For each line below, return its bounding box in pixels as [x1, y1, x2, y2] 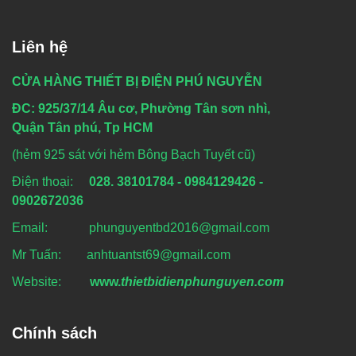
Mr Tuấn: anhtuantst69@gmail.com [12, 247, 230, 261]
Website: [12, 274, 87, 288]
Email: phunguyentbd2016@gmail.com [12, 220, 269, 234]
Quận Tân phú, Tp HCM [12, 120, 153, 134]
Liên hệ [12, 37, 68, 56]
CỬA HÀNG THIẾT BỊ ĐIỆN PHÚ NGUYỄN [12, 74, 262, 88]
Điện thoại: [12, 174, 89, 188]
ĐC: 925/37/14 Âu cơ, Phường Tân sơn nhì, [12, 101, 270, 115]
